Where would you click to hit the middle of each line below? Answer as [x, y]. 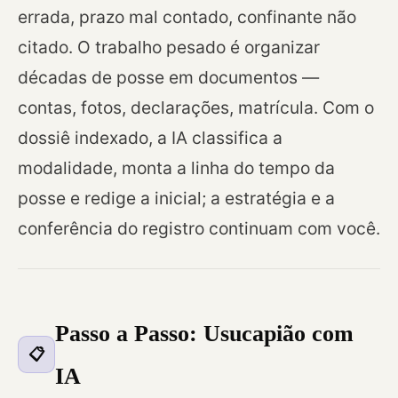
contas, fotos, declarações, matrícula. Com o [196, 108]
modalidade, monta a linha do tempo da [176, 168]
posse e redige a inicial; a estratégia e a [176, 199]
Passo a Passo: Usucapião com [204, 334]
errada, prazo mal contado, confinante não [187, 17]
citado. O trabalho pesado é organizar [169, 48]
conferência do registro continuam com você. [199, 229]
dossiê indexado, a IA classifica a [150, 138]
